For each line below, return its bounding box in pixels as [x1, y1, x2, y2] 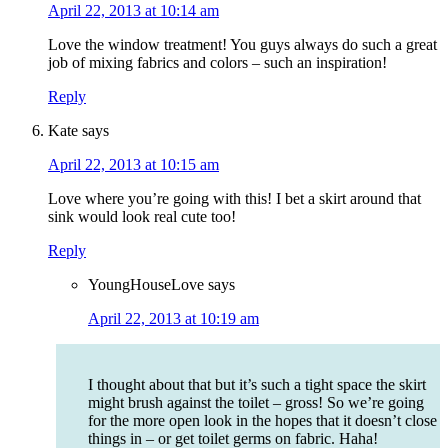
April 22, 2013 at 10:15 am [48, 156, 219, 174]
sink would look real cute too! [48, 208, 236, 226]
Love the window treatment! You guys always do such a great [48, 36, 437, 54]
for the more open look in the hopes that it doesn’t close [88, 412, 437, 430]
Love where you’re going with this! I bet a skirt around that [48, 190, 421, 208]
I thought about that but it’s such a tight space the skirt [88, 376, 426, 394]
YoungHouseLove [88, 276, 204, 294]
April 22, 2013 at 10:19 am [88, 310, 259, 328]
